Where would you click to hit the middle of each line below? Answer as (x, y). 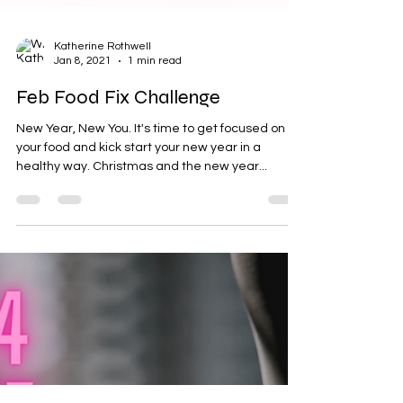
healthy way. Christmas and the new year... (142, 212)
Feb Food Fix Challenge (118, 143)
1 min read (155, 107)
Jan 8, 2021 (83, 107)
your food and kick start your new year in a (139, 193)
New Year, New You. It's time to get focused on (151, 175)
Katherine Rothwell (103, 92)
